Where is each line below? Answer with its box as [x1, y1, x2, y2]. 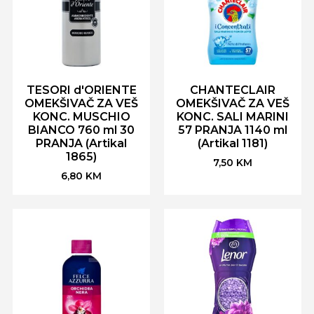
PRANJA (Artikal [36, 136, 128, 150]
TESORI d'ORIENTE [26, 83, 137, 97]
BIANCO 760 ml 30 [28, 123, 135, 137]
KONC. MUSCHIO [32, 109, 130, 123]
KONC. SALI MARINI [176, 109, 289, 123]
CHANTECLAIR [189, 83, 275, 97]
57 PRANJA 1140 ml [177, 123, 287, 137]
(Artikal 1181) [197, 136, 268, 150]
